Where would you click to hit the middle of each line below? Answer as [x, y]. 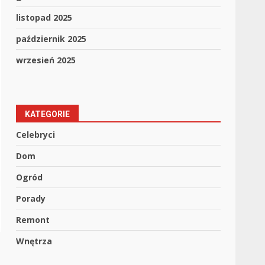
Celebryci [36, 135]
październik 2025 [51, 39]
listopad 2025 [44, 17]
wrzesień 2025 [46, 60]
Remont [33, 220]
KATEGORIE [48, 114]
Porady [31, 198]
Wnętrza [34, 241]
